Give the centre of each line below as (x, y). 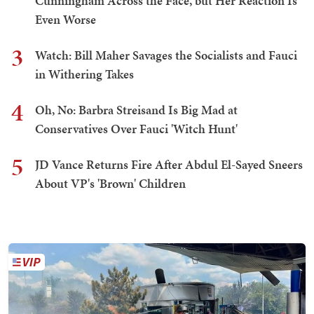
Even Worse (66, 20)
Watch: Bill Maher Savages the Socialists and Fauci (166, 55)
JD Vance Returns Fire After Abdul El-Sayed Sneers (169, 165)
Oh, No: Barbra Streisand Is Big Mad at (136, 110)
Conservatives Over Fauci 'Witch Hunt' (136, 129)
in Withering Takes (84, 74)
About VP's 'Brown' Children (110, 184)
